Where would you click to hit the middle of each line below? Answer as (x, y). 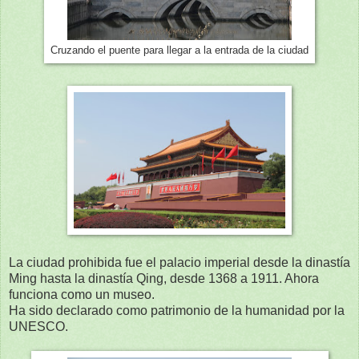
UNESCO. (38, 326)
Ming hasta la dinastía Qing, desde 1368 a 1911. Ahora (164, 278)
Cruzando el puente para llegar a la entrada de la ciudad (179, 50)
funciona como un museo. (82, 294)
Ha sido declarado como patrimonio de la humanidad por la (177, 310)
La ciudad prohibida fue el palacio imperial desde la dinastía (179, 262)
